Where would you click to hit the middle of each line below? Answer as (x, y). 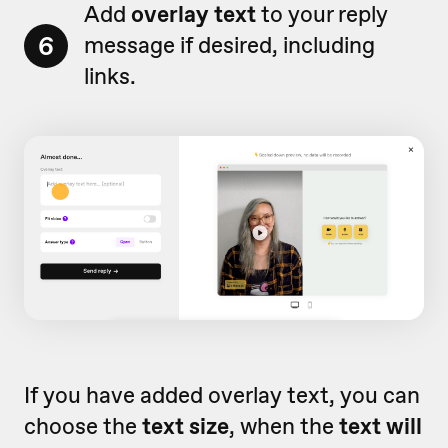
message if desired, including (229, 45)
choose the (83, 426)
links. (110, 76)
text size (185, 426)
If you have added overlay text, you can (222, 395)
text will (380, 426)
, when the (284, 426)
